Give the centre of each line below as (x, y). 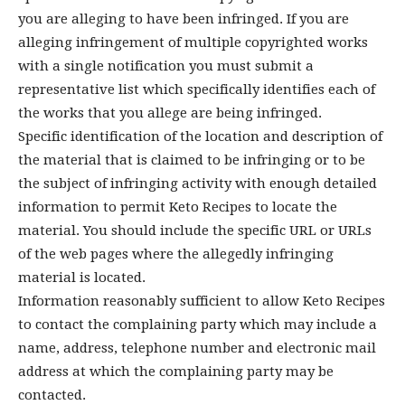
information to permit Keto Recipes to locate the (178, 207)
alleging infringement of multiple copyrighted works (193, 42)
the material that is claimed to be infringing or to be (192, 160)
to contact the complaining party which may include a (198, 325)
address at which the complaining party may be (176, 372)
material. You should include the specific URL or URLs (195, 231)
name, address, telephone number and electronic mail (197, 348)
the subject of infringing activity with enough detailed (198, 184)
